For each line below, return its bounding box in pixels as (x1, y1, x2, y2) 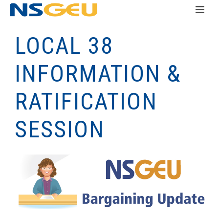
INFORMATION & (15, 60, 181, 88)
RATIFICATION (15, 88, 157, 115)
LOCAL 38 (15, 32, 113, 60)
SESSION (15, 115, 105, 143)
